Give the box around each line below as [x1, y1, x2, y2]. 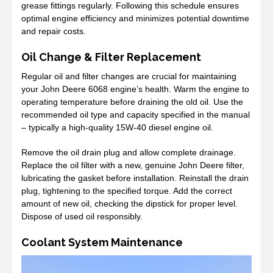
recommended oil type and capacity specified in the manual [21, 109, 250, 119]
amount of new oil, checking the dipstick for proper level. [21, 198, 238, 208]
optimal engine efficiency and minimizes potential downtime [21, 13, 249, 23]
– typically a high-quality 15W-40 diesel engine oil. [21, 122, 213, 132]
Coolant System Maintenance [21, 235, 183, 249]
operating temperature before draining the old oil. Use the [21, 96, 243, 107]
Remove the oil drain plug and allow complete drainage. [21, 147, 236, 157]
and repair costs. [21, 26, 86, 36]
